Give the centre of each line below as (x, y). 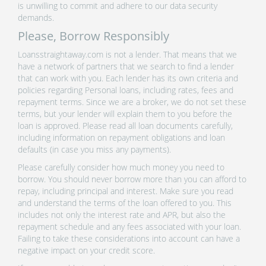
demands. (36, 17)
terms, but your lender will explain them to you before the (125, 113)
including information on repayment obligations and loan (121, 137)
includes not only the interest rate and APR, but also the (122, 214)
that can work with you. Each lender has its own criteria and (128, 78)
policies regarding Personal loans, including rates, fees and (126, 90)
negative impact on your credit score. (86, 250)
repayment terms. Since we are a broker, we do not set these (132, 102)
